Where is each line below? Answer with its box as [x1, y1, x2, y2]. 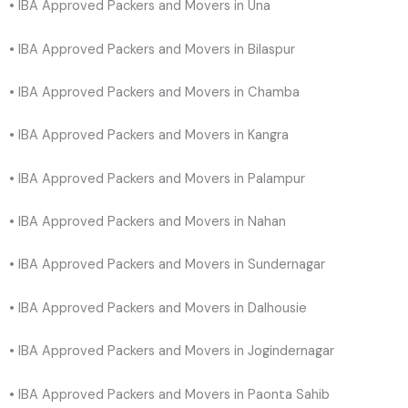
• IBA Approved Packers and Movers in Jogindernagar [9, 342, 334, 361]
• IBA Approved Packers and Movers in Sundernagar [9, 256, 325, 274]
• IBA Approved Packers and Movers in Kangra [9, 127, 289, 145]
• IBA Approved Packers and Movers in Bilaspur [9, 40, 295, 58]
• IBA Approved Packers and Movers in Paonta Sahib [9, 385, 330, 403]
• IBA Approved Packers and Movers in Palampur [9, 169, 305, 188]
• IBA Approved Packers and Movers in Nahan [9, 213, 286, 231]
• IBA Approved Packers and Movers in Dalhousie [9, 299, 307, 317]
